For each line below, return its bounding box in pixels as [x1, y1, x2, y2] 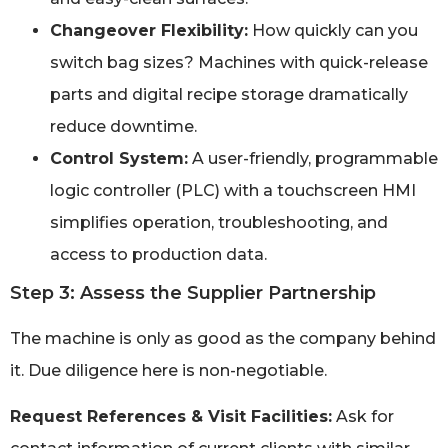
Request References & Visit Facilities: [10, 406, 332, 426]
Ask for [332, 406, 394, 426]
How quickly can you [248, 20, 418, 40]
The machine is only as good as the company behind [10, 328, 436, 348]
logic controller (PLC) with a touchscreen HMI [50, 180, 416, 200]
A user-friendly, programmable [188, 148, 438, 168]
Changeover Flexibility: [50, 20, 248, 40]
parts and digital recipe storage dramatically [50, 84, 408, 104]
